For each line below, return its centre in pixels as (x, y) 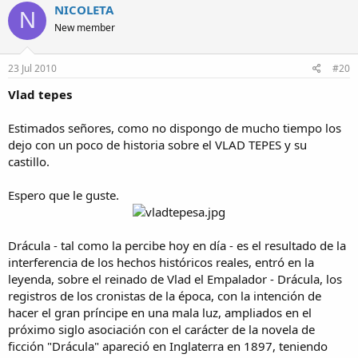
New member (85, 27)
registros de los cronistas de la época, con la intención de (165, 296)
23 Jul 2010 (32, 69)
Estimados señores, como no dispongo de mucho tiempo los (175, 128)
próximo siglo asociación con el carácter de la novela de (161, 330)
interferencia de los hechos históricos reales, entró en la (161, 263)
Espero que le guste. (64, 195)
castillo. (29, 162)
